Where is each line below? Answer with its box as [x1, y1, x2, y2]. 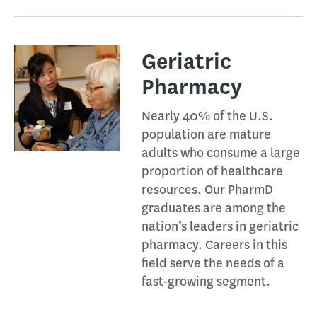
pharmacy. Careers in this [142, 236, 287, 253]
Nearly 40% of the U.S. [142, 108, 273, 125]
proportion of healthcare [142, 163, 283, 180]
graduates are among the [142, 200, 286, 217]
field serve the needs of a [142, 255, 284, 272]
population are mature [142, 126, 271, 143]
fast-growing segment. [142, 273, 270, 290]
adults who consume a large [142, 144, 300, 161]
